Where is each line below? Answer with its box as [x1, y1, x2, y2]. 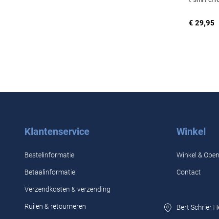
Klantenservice [24, 126, 89, 137]
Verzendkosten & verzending [24, 185, 110, 193]
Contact [176, 168, 201, 176]
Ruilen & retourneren [24, 202, 86, 210]
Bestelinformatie [24, 151, 74, 159]
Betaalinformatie [24, 168, 75, 176]
